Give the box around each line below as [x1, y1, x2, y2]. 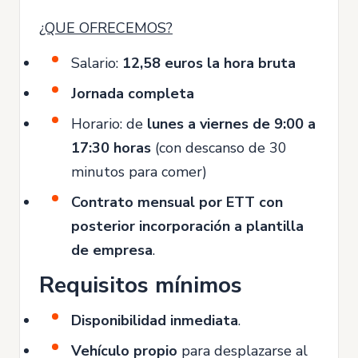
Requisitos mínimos [39, 269, 242, 300]
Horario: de [71, 113, 147, 133]
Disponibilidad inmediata [71, 310, 238, 330]
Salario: [71, 53, 122, 73]
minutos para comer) [71, 161, 207, 181]
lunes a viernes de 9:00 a [147, 113, 316, 133]
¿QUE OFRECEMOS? [39, 18, 173, 38]
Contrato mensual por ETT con [71, 192, 283, 212]
